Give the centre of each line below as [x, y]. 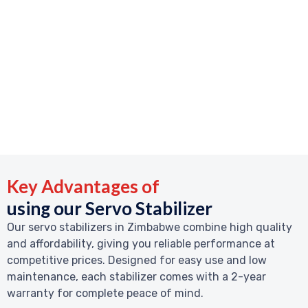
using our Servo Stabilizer [110, 208]
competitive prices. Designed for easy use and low [137, 260]
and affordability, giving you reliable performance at [141, 243]
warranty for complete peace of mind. [105, 293]
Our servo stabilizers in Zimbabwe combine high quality [150, 227]
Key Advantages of [83, 186]
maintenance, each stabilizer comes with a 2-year [136, 276]
